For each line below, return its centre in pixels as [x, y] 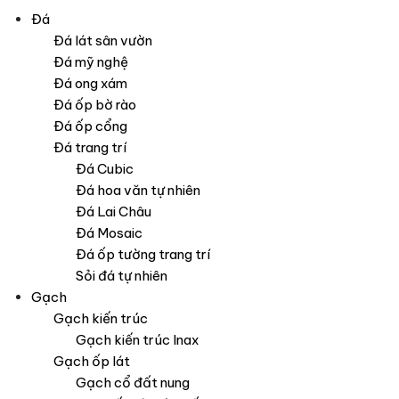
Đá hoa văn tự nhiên [138, 191]
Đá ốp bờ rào [95, 105]
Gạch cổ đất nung [133, 383]
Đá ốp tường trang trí [143, 255]
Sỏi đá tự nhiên [122, 276]
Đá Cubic [105, 169]
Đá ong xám [90, 84]
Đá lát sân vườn [103, 41]
